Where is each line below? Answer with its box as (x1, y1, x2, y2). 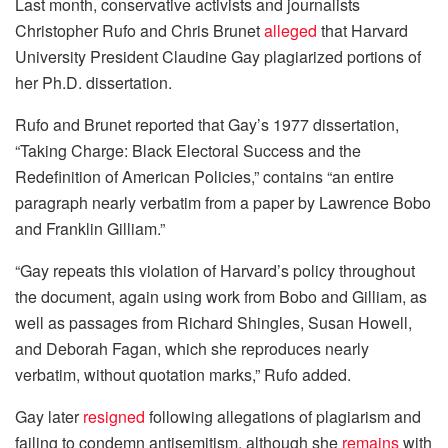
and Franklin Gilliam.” (15, 217, 165, 241)
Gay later (15, 405, 83, 429)
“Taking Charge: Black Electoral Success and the (15, 139, 361, 163)
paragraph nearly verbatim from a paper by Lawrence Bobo (15, 191, 431, 215)
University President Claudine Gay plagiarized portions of (15, 45, 421, 69)
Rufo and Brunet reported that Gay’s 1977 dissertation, (15, 113, 399, 137)
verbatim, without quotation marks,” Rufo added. (15, 363, 351, 387)
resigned (83, 405, 145, 429)
